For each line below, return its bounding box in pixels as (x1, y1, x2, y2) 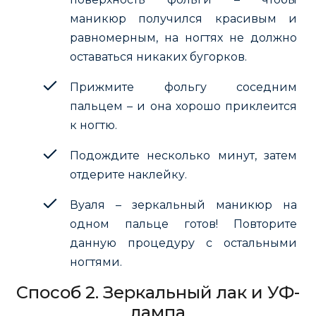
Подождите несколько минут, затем (70, 148, 297, 162)
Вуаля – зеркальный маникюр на (70, 197, 297, 212)
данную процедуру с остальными (70, 236, 297, 250)
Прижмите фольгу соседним (70, 80, 297, 94)
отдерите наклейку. (70, 167, 187, 181)
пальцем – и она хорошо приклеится (70, 99, 297, 113)
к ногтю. (70, 118, 117, 132)
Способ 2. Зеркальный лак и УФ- (16, 281, 300, 303)
